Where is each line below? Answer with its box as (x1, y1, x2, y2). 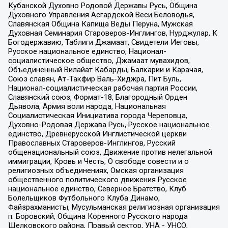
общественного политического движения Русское (8, 175, 187, 184)
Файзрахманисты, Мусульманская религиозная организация (8, 202, 220, 212)
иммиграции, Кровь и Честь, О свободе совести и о (8, 156, 189, 166)
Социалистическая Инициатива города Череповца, (8, 110, 187, 120)
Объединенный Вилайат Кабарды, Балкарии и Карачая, (8, 65, 203, 74)
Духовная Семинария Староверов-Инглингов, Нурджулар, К (8, 28, 217, 38)
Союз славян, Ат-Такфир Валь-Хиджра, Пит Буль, (8, 74, 181, 83)
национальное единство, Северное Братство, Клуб (8, 184, 186, 193)
